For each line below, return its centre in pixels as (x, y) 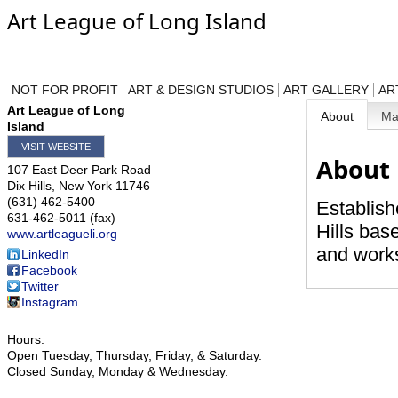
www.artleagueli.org (62, 234)
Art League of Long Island (137, 21)
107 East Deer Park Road (79, 170)
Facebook (49, 270)
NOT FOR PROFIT (65, 90)
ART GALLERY (326, 90)
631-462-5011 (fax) (61, 218)
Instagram (50, 302)
